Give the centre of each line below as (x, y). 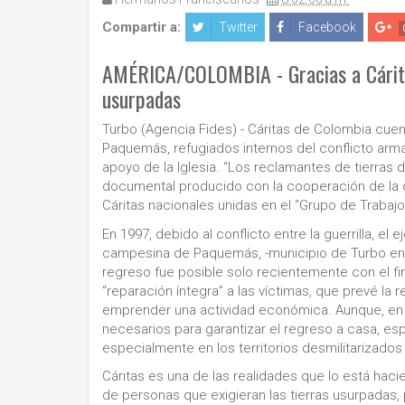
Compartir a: (141, 27)
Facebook (327, 27)
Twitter (238, 27)
